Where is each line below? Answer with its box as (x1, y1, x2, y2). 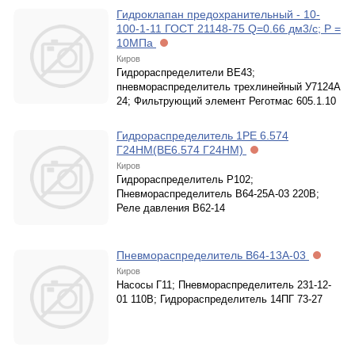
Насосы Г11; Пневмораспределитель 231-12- (116, 279, 331, 291)
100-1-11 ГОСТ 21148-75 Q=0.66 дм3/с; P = (116, 22, 341, 35)
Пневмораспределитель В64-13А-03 (116, 249, 309, 261)
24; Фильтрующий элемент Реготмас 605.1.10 (116, 95, 336, 107)
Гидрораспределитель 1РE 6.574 (116, 129, 288, 142)
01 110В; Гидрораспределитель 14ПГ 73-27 (116, 293, 323, 305)
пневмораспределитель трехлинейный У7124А (116, 81, 341, 93)
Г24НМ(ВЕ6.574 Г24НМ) (116, 143, 246, 156)
